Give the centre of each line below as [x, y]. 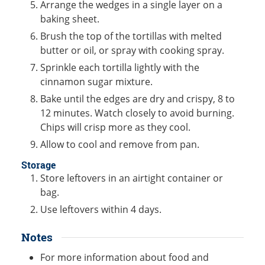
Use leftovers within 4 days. [101, 210]
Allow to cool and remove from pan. [120, 145]
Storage [39, 165]
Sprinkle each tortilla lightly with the [120, 68]
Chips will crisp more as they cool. [115, 127]
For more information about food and [125, 257]
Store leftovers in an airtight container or [132, 178]
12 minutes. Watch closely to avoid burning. [137, 113]
